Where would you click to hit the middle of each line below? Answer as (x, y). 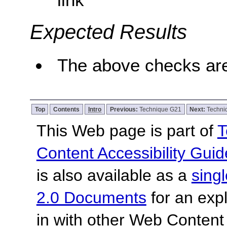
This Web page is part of (127, 130)
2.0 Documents (91, 197)
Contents (67, 109)
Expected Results (108, 32)
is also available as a (114, 175)
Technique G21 (160, 109)
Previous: (124, 109)
